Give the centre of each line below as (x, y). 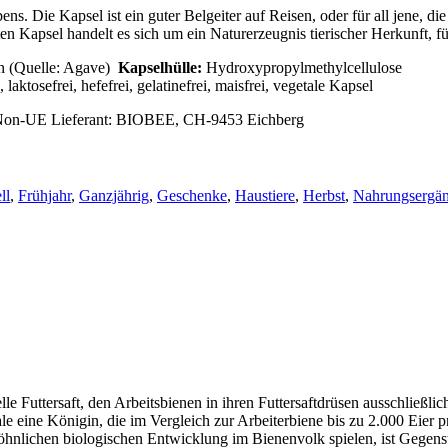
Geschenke (192, 195)
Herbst (324, 195)
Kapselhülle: (160, 67)
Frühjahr (44, 195)
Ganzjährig (114, 195)
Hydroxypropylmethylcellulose (302, 67)
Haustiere (265, 195)
